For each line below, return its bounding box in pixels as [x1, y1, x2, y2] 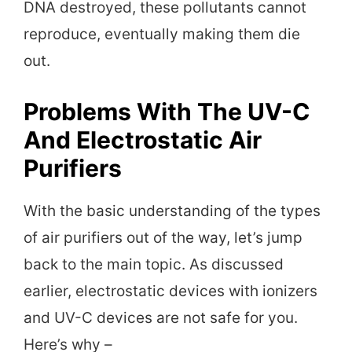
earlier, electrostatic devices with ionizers [24, 281, 317, 300]
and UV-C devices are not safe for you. [24, 308, 298, 327]
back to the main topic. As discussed [24, 255, 284, 273]
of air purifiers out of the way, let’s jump [24, 228, 302, 247]
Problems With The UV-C [24, 97, 310, 126]
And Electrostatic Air [24, 125, 262, 154]
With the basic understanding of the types [24, 201, 321, 220]
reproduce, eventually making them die [24, 25, 300, 44]
